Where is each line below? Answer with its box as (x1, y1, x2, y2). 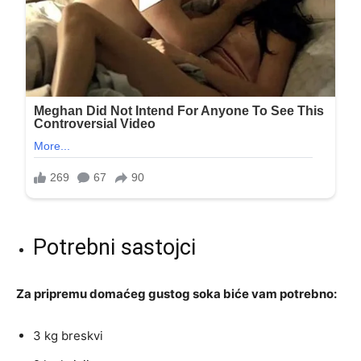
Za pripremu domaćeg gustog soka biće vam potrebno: (16, 285, 337, 301)
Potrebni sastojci (33, 234, 196, 260)
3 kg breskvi (33, 327, 103, 343)
